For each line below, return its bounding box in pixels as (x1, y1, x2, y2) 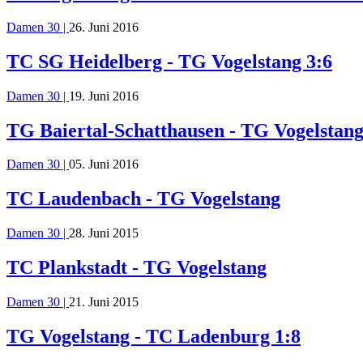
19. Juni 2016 (69, 88, 139, 103)
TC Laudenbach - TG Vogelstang (6, 188, 280, 210)
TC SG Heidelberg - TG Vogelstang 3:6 (6, 50, 332, 72)
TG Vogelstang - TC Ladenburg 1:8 (6, 325, 301, 347)
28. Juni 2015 (69, 226, 139, 241)
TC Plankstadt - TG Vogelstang (6, 257, 267, 279)
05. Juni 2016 (69, 157, 139, 172)
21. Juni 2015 (69, 295, 139, 310)
